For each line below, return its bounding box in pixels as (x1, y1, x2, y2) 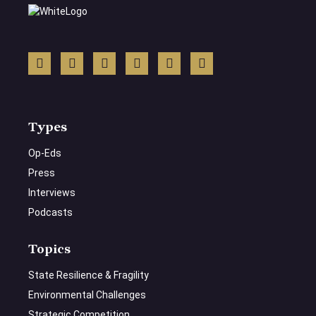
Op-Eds (28, 147, 61, 159)
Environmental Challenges (28, 289, 146, 301)
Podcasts (28, 207, 73, 219)
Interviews (28, 187, 75, 199)
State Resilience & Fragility (28, 269, 149, 281)
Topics (28, 242, 71, 257)
